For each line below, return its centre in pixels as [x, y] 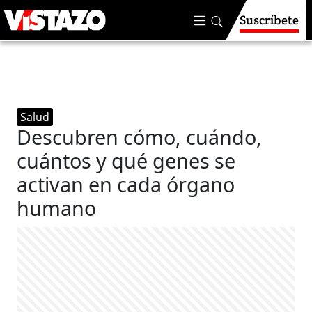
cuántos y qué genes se [126, 161]
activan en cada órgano [126, 184]
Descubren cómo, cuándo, [140, 137]
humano [57, 208]
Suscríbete [269, 20]
